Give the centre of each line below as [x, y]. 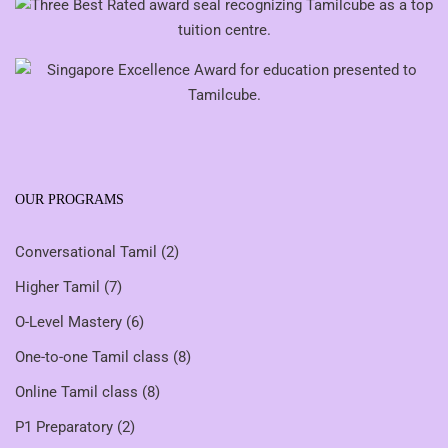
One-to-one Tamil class [94, 357]
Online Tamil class [78, 392]
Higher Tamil [59, 287]
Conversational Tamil [88, 252]
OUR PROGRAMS [69, 199]
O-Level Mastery [70, 322]
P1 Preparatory [66, 427]
